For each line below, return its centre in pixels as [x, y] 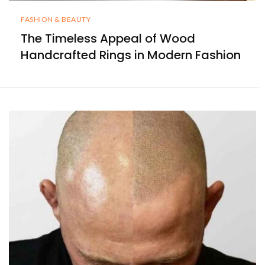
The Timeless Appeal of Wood [108, 38]
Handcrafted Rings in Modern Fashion [131, 55]
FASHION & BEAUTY [56, 19]
